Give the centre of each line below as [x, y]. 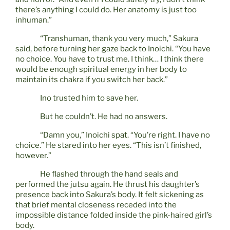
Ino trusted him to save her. [89, 98]
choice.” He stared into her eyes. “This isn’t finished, [108, 146]
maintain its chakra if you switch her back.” [92, 80]
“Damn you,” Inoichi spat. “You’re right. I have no [125, 135]
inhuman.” [34, 20]
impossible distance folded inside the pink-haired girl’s [114, 215]
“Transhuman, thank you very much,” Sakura [119, 39]
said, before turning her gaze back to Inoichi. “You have [113, 49]
